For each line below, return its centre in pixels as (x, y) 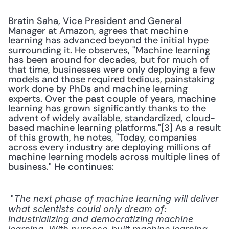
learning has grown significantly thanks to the (107, 108)
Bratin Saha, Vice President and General (95, 21)
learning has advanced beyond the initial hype (108, 40)
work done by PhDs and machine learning (98, 89)
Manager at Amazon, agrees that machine (98, 31)
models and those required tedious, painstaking (111, 79)
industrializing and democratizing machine (101, 219)
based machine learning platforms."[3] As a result (114, 128)
